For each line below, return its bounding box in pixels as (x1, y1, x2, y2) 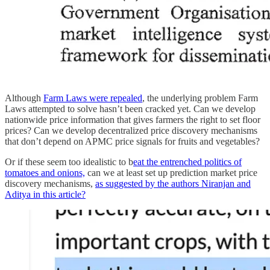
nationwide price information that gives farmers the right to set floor (5, 115, 260, 125)
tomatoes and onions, (5, 168, 85, 178)
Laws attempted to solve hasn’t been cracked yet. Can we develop (5, 104, 256, 115)
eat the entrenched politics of (133, 157, 242, 168)
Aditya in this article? (5, 189, 86, 200)
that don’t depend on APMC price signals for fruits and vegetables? (5, 136, 260, 147)
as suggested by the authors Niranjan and (95, 178, 251, 189)
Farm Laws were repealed (43, 93, 142, 104)
